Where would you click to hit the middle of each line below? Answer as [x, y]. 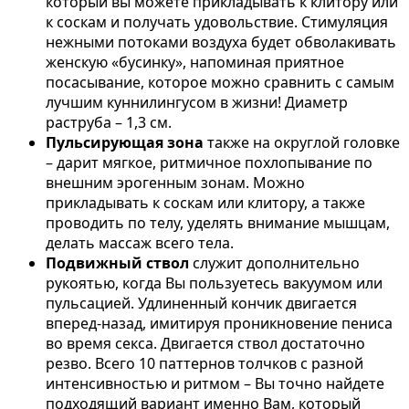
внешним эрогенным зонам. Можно [175, 183]
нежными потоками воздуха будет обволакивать [221, 42]
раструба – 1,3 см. [110, 122]
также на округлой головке [302, 142]
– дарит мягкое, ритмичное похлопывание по [209, 163]
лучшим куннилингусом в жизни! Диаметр [197, 102]
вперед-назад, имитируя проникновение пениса [219, 323]
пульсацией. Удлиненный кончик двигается [201, 303]
